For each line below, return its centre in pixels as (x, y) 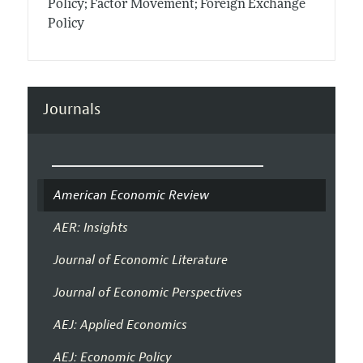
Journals (71, 110)
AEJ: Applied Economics (120, 325)
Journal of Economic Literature (140, 260)
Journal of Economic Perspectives (147, 292)
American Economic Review (131, 195)
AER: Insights (90, 227)
